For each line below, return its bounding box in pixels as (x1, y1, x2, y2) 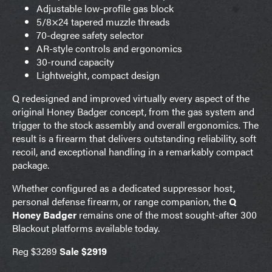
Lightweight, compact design (36, 67, 160, 82)
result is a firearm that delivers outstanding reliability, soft (12, 131, 256, 145)
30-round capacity (36, 54, 114, 69)
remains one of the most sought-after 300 (76, 207, 257, 222)
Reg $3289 (12, 243, 59, 258)
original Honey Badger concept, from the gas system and (12, 104, 254, 118)
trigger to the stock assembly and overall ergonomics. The (12, 117, 259, 132)
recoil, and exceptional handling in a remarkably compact (12, 144, 253, 158)
